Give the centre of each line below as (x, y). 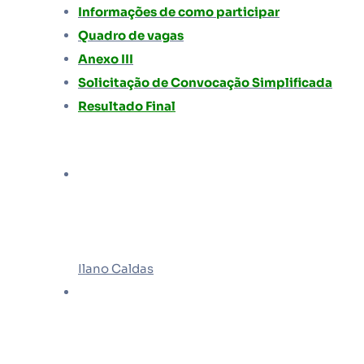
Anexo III (106, 59)
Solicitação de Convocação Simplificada (205, 82)
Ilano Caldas (116, 269)
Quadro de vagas (131, 35)
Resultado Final (127, 106)
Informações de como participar (179, 12)
